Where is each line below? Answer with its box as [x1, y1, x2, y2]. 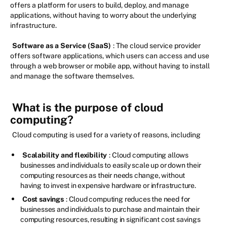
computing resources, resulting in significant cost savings [20, 215, 201, 224]
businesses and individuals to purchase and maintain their [20, 205, 200, 214]
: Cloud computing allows [109, 151, 189, 160]
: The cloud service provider [113, 42, 201, 50]
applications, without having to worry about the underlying [10, 11, 197, 20]
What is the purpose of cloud [12, 101, 163, 115]
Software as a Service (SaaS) [12, 42, 111, 50]
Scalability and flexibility [22, 151, 107, 160]
